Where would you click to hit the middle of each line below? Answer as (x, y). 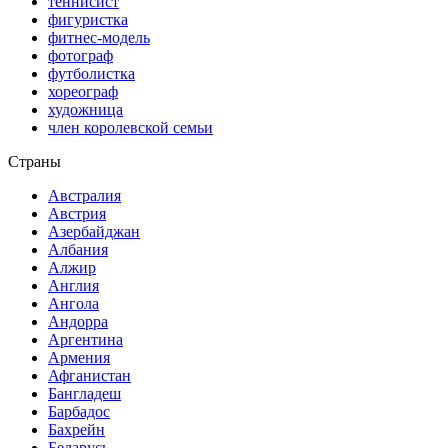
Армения (79, 357)
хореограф (83, 91)
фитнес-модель (99, 37)
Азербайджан (94, 231)
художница (85, 109)
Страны (34, 161)
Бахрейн (76, 429)
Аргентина (85, 339)
